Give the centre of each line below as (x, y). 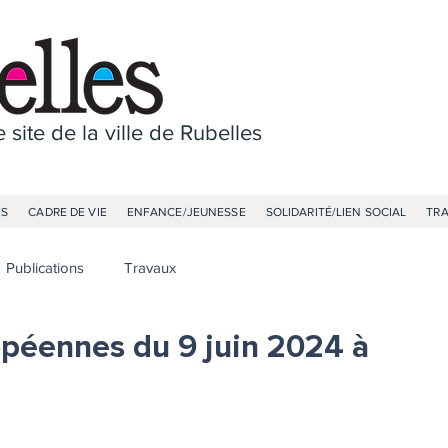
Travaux (150, 267)
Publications (45, 267)
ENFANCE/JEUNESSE (186, 211)
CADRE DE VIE (67, 211)
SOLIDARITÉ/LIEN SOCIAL (336, 211)
